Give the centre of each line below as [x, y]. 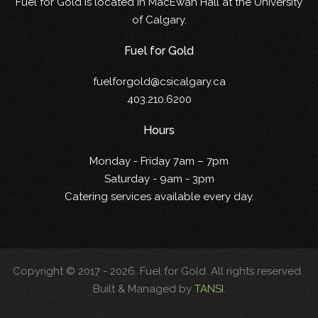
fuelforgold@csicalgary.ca [159, 82]
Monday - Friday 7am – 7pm [159, 161]
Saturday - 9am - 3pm [159, 179]
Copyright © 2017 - [61, 272]
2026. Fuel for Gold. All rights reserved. [208, 272]
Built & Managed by [143, 289]
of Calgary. [159, 20]
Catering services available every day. [159, 197]
